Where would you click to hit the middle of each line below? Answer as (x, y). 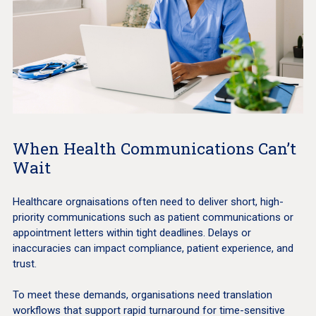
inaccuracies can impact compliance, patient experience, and (153, 248)
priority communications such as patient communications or (153, 217)
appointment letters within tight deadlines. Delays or (132, 232)
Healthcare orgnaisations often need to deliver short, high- (148, 201)
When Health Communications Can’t (154, 148)
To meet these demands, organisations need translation (142, 294)
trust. (24, 263)
